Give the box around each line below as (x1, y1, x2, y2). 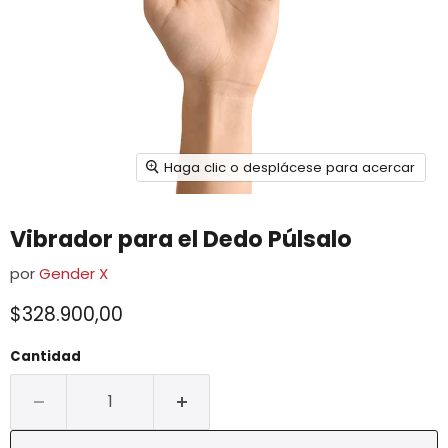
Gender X (39, 262, 108, 284)
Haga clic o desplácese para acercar (163, 157, 415, 177)
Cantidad (10, 347, 81, 367)
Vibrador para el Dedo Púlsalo (10, 222, 352, 255)
